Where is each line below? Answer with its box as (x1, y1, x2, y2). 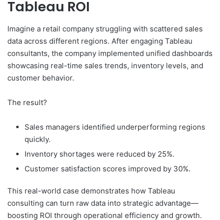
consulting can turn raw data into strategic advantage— (7, 198, 198, 208)
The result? (7, 97, 47, 107)
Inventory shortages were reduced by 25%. (25, 149, 174, 159)
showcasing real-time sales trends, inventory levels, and (7, 60, 203, 70)
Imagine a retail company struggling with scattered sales (7, 24, 203, 33)
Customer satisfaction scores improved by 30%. (25, 164, 191, 173)
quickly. (25, 134, 51, 144)
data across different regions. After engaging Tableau (7, 36, 192, 46)
